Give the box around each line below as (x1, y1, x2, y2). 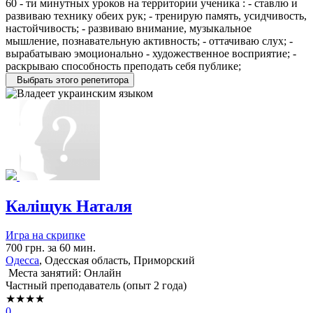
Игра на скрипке (6, 229, 85, 242)
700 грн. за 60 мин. (6, 242, 96, 254)
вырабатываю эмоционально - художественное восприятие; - (6, 47, 296, 59)
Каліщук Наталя (6, 196, 132, 215)
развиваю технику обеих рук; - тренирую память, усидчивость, (6, 9, 307, 22)
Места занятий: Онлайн (6, 267, 122, 279)
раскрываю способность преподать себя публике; (6, 59, 241, 72)
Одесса (6, 254, 39, 267)
